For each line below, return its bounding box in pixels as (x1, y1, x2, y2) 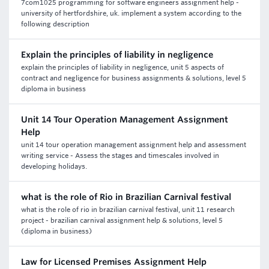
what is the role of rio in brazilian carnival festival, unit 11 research (21, 205, 235, 214)
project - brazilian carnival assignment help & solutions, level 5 (21, 216, 223, 225)
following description (21, 20, 89, 28)
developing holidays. (21, 162, 87, 171)
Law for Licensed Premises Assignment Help (21, 257, 207, 267)
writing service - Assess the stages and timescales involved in (21, 151, 219, 160)
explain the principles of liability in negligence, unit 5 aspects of (21, 63, 224, 71)
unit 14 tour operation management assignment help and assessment (21, 141, 246, 149)
